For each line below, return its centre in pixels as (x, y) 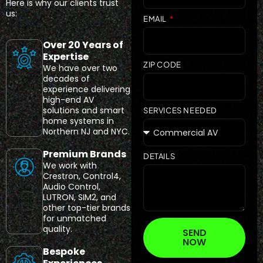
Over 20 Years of (83, 45)
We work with (70, 165)
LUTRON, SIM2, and (79, 197)
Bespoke (64, 251)
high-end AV (68, 100)
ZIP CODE (162, 65)
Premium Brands (84, 154)
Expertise (65, 56)
